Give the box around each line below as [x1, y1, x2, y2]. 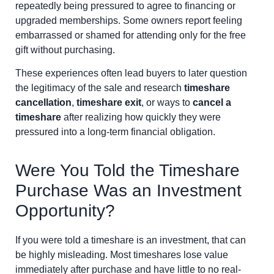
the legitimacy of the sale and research [15, 82, 184, 93]
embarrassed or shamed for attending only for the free [15, 29, 246, 40]
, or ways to [141, 97, 193, 108]
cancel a [193, 97, 231, 108]
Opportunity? [15, 201, 115, 221]
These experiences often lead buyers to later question [15, 67, 247, 78]
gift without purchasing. [15, 44, 115, 55]
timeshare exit [76, 97, 141, 108]
